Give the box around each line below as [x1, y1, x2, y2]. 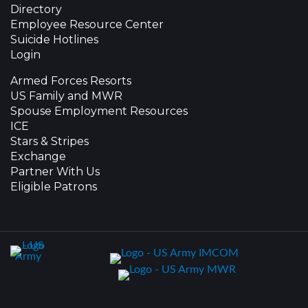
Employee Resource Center [10, 17, 164, 31]
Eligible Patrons [10, 179, 97, 193]
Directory [10, 2, 62, 16]
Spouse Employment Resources [10, 104, 188, 118]
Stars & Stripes [10, 134, 89, 148]
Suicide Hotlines [10, 32, 98, 46]
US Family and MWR [10, 89, 122, 102]
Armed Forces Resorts [10, 74, 131, 87]
